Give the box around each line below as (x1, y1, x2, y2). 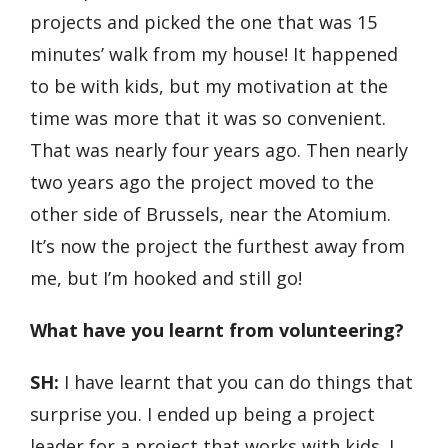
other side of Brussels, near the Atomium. (30, 202, 391, 226)
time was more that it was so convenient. (30, 106, 386, 130)
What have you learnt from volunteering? (30, 318, 404, 342)
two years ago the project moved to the (30, 170, 374, 194)
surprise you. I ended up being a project (30, 402, 375, 426)
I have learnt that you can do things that (59, 370, 413, 394)
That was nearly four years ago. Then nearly (30, 138, 408, 162)
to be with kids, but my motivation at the (30, 74, 388, 98)
